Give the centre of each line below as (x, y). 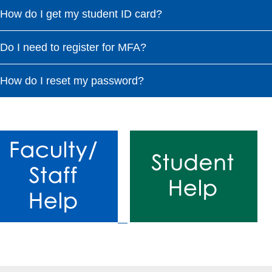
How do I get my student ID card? (85, 14)
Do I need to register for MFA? (77, 47)
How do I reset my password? (76, 80)
